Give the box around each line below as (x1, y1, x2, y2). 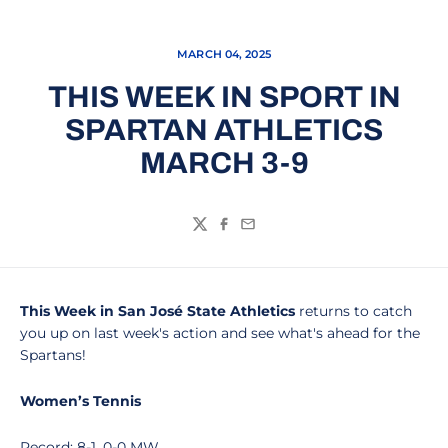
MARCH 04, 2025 (177, 47, 271, 61)
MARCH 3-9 (139, 147, 309, 179)
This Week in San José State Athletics (20, 302, 295, 320)
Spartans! (20, 346, 90, 364)
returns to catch (295, 302, 412, 320)
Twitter (191, 224, 247, 244)
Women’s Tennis (20, 392, 141, 410)
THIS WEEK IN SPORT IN (47, 81, 401, 113)
